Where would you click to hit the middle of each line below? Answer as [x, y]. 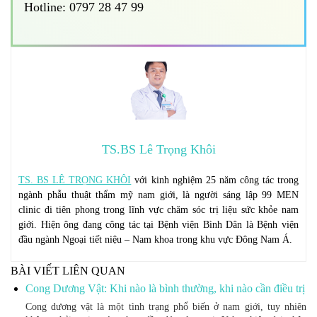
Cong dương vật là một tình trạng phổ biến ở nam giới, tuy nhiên [166, 306]
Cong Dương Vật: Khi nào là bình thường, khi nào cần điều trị [165, 288]
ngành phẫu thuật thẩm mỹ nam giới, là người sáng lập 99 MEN [158, 195]
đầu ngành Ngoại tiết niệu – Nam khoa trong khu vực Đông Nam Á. [155, 239]
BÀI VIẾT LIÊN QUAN [68, 270]
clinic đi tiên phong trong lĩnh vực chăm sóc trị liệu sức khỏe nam [158, 209]
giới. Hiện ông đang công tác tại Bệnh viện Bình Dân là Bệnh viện [158, 224]
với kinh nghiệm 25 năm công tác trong [215, 180]
